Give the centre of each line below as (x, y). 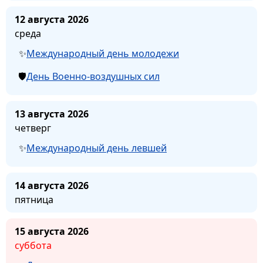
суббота (33, 246)
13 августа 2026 (52, 114)
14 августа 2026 (52, 186)
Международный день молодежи (103, 54)
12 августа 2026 (52, 20)
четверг (33, 128)
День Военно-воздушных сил (93, 77)
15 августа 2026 (52, 232)
